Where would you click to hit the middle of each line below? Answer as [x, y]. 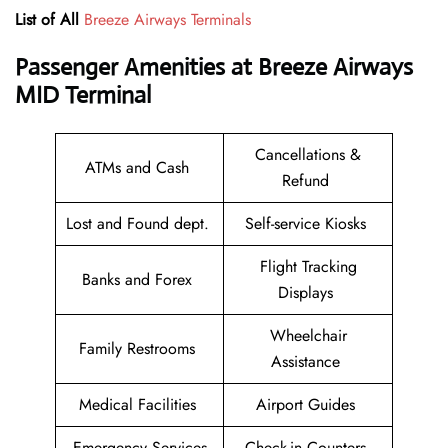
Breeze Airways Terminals [167, 20]
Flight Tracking [308, 267]
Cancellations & [308, 155]
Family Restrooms [139, 349]
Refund [308, 181]
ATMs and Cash [139, 168]
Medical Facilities [139, 405]
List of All [47, 20]
